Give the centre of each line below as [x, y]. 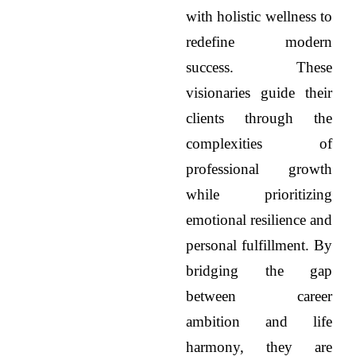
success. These [259, 68]
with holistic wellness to [259, 17]
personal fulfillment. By [259, 246]
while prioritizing [259, 195]
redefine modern [259, 42]
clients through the [259, 118]
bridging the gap [259, 271]
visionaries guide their [259, 93]
